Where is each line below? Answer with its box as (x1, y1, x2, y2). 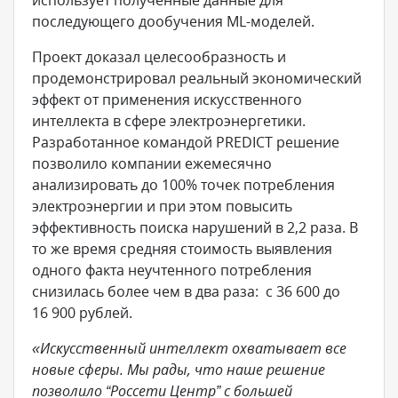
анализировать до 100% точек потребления (32, 175, 335, 195)
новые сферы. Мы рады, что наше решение (32, 360, 325, 379)
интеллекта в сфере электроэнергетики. (32, 111, 306, 131)
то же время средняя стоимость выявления (32, 239, 332, 259)
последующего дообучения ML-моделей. (32, 12, 314, 31)
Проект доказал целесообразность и (32, 47, 286, 67)
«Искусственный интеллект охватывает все (32, 338, 346, 358)
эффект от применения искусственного (32, 90, 302, 109)
